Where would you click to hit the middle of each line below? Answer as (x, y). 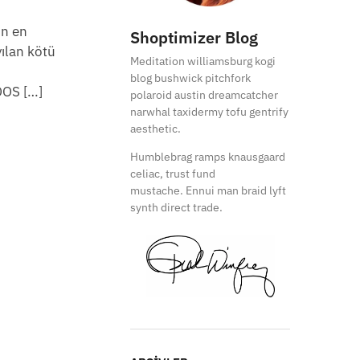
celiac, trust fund (173, 174)
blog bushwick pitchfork (191, 78)
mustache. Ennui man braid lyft (209, 191)
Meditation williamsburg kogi (203, 61)
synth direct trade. (177, 208)
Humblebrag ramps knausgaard (208, 157)
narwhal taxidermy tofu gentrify (210, 112)
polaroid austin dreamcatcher (205, 95)
